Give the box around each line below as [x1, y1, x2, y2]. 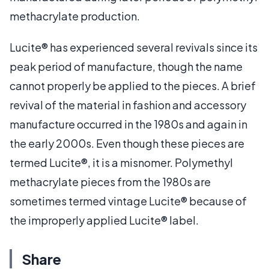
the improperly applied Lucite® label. [10, 213, 199, 227]
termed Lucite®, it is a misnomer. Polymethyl [10, 155, 233, 169]
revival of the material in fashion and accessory [10, 97, 246, 112]
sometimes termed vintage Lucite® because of [10, 193, 247, 208]
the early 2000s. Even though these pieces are [10, 136, 244, 150]
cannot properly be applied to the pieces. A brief [10, 78, 256, 92]
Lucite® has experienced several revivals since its [10, 40, 258, 54]
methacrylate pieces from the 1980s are [10, 174, 211, 189]
